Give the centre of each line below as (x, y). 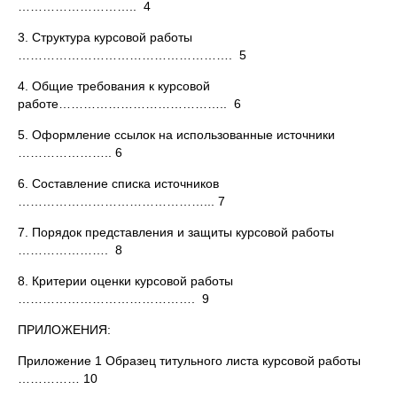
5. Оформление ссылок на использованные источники (176, 135)
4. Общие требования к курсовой (114, 86)
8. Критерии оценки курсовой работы (125, 281)
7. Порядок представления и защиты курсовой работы (176, 232)
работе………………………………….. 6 (129, 104)
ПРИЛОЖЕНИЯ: (64, 330)
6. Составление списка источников (118, 183)
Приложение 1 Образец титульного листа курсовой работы (189, 361)
